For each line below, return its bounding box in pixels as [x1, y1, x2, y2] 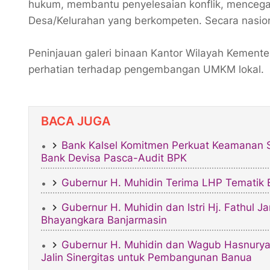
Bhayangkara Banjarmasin [41, 213, 167, 226]
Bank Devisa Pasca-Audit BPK [41, 151, 187, 164]
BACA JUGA [41, 113, 110, 128]
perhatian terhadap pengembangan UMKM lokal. [28, 63, 267, 75]
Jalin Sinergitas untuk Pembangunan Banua [41, 251, 252, 263]
